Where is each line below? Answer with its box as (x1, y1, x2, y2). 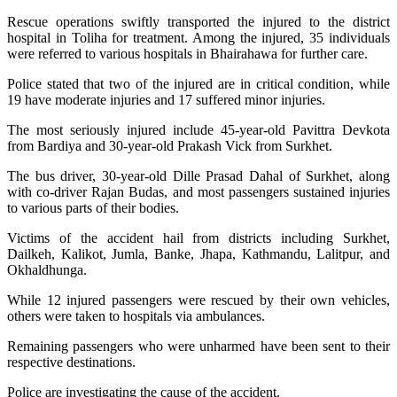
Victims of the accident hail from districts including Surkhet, (7, 230, 390, 245)
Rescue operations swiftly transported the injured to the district (7, 13, 390, 29)
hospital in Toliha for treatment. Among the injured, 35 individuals (7, 29, 390, 45)
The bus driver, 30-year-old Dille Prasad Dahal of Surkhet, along (7, 167, 390, 183)
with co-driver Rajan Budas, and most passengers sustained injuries (7, 183, 390, 199)
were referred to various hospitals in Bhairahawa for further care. (7, 45, 368, 61)
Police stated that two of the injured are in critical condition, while (7, 75, 390, 91)
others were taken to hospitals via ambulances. (7, 307, 265, 323)
